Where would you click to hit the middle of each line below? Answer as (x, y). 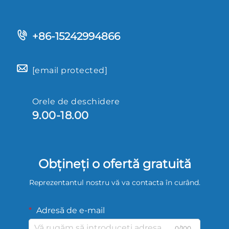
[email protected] (70, 70)
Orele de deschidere (76, 101)
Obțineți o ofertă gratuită (114, 164)
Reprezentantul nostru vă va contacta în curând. (114, 182)
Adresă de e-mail (70, 210)
